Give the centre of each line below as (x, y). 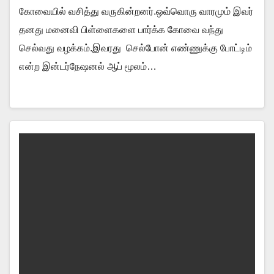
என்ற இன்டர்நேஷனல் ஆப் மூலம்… (88, 66)
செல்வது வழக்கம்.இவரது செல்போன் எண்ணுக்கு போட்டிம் (135, 48)
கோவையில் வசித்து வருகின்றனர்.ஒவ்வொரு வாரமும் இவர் (136, 11)
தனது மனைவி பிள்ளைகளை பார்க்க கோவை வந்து (121, 30)
